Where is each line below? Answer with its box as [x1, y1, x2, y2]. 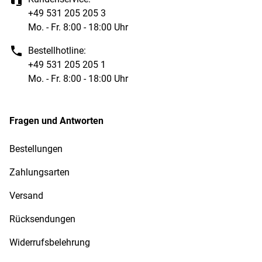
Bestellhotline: [28, 45, 86, 56]
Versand [9, 190, 43, 201]
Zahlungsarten [9, 167, 70, 178]
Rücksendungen [9, 213, 75, 225]
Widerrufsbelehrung [9, 237, 90, 248]
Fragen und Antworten [9, 115, 104, 126]
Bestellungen [9, 143, 63, 154]
